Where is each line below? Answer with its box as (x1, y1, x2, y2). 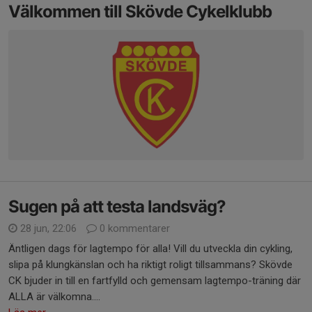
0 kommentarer (97, 221, 170, 235)
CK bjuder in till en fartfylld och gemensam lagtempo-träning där (8, 274, 301, 287)
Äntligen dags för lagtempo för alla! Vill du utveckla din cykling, (8, 242, 292, 255)
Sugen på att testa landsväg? (8, 196, 226, 217)
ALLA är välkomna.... (8, 290, 100, 303)
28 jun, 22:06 (17, 221, 79, 235)
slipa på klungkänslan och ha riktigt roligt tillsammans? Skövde (8, 258, 292, 271)
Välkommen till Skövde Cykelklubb (8, 1, 272, 22)
